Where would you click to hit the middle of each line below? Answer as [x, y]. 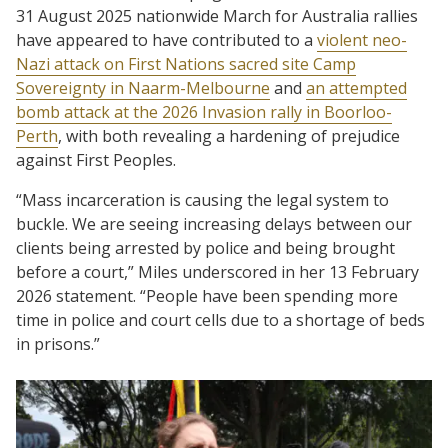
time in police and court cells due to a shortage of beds [220, 319]
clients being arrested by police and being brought [205, 247]
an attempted [356, 87]
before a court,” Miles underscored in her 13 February [217, 271]
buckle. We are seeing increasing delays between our [214, 223]
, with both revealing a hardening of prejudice [229, 135]
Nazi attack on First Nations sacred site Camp [186, 63]
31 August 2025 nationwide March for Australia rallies [217, 15]
